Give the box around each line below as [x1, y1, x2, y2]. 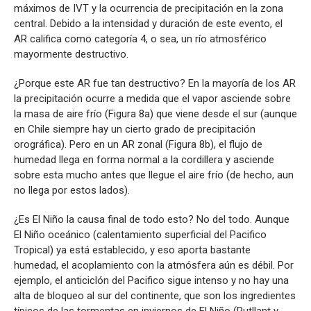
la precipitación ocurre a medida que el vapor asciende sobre [14, 92, 291, 106]
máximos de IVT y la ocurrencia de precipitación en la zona [14, 2, 283, 15]
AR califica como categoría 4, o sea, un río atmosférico [14, 33, 267, 46]
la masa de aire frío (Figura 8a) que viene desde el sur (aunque [14, 108, 297, 121]
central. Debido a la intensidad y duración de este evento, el [14, 17, 283, 31]
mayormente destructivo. [14, 48, 128, 61]
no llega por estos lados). [14, 184, 130, 197]
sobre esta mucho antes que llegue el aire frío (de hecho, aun [14, 169, 294, 182]
